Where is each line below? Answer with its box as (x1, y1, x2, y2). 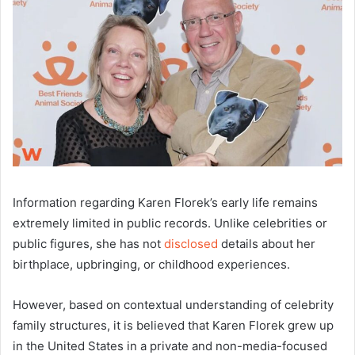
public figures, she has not (13, 236, 164, 252)
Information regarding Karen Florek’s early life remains (13, 195, 318, 211)
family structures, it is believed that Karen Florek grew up (13, 318, 334, 334)
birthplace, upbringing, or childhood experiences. (13, 257, 290, 273)
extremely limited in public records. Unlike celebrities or (13, 216, 327, 231)
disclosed (164, 236, 218, 252)
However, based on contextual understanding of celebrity (13, 297, 334, 313)
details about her (218, 236, 315, 252)
